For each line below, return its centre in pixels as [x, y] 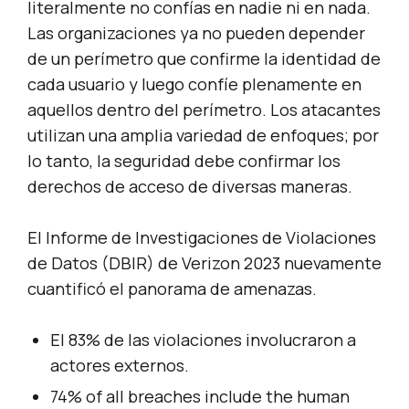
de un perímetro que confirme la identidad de [204, 59]
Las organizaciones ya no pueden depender [196, 33]
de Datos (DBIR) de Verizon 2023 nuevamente [204, 263]
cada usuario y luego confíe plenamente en [194, 84]
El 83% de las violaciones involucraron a [203, 340]
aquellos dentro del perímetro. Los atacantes [204, 110]
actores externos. [120, 366]
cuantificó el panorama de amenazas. [172, 289]
